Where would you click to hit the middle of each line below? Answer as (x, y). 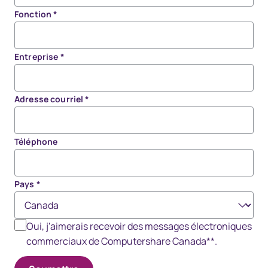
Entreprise (37, 56)
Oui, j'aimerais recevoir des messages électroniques (139, 226)
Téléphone (36, 141)
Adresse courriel (50, 99)
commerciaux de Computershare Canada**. (122, 241)
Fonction (34, 14)
